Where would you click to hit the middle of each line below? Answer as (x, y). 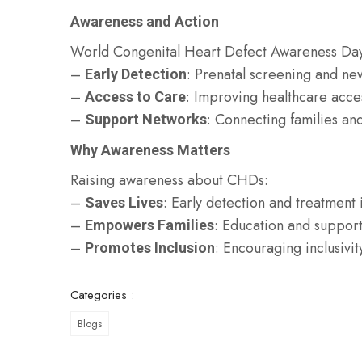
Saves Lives (124, 202)
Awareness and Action (145, 21)
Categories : (102, 295)
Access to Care (135, 97)
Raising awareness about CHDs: (169, 180)
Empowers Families (149, 225)
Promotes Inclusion (150, 248)
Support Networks (146, 119)
